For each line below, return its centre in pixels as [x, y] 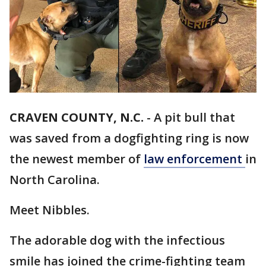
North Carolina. [55, 180]
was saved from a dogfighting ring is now [129, 138]
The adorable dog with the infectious [117, 240]
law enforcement [194, 159]
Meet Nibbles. [50, 210]
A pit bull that [194, 118]
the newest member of [77, 159]
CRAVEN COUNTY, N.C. [77, 118]
